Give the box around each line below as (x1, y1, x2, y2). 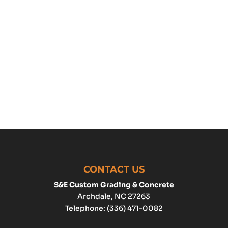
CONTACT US (83, 164, 145, 176)
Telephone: (65, 204, 107, 213)
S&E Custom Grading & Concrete (53, 180, 174, 190)
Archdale (77, 192, 111, 202)
